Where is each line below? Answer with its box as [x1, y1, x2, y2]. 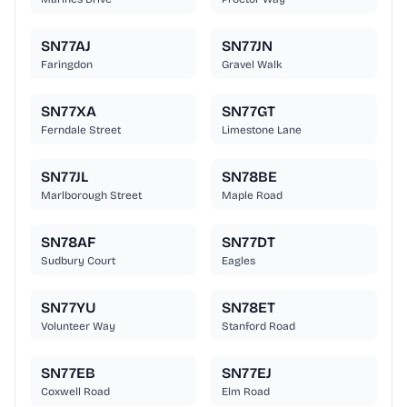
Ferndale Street [41, 124, 121, 137]
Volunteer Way [41, 320, 115, 333]
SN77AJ [41, 37, 91, 55]
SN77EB [41, 364, 95, 382]
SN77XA [41, 103, 96, 121]
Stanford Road [222, 320, 295, 333]
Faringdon [41, 58, 93, 72]
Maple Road [222, 189, 283, 203]
